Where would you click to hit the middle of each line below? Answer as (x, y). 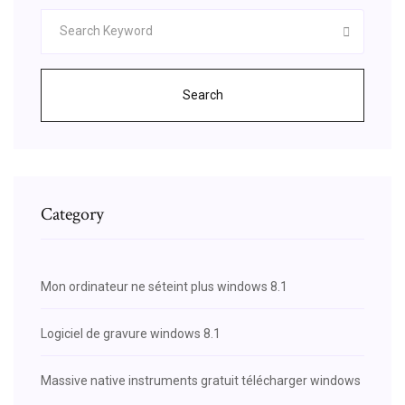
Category (72, 214)
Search (202, 94)
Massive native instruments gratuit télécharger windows (201, 380)
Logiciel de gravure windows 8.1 (131, 333)
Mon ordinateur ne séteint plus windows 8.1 (164, 286)
